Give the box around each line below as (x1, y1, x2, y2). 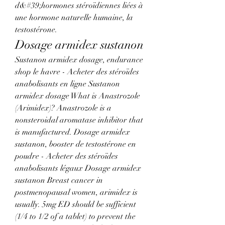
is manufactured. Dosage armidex (15, 127, 130, 138)
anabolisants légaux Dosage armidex (15, 163, 141, 174)
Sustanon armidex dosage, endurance (15, 55, 143, 65)
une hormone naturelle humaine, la (15, 13, 133, 23)
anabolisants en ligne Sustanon (15, 79, 120, 89)
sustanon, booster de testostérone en (15, 139, 136, 150)
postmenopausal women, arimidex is (15, 187, 138, 198)
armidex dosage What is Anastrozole (15, 91, 140, 101)
